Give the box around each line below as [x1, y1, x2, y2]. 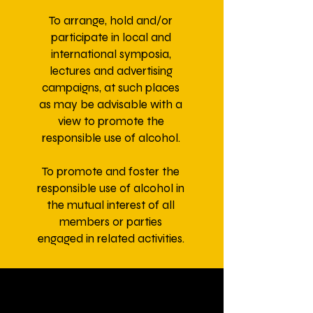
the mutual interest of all [47, 198, 175, 212]
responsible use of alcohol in [37, 181, 184, 196]
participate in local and [50, 30, 171, 45]
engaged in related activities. [37, 231, 184, 246]
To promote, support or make [34, 291, 187, 306]
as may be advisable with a [39, 97, 182, 112]
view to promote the [57, 114, 164, 129]
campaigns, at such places [42, 80, 180, 95]
